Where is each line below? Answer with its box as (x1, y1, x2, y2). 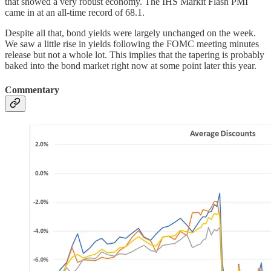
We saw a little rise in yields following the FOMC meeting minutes (5, 39, 259, 50)
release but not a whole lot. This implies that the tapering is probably (5, 50, 264, 60)
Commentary (5, 84, 59, 95)
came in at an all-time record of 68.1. (5, 7, 145, 18)
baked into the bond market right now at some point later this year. (5, 60, 256, 71)
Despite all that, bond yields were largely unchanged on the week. (5, 28, 256, 39)
